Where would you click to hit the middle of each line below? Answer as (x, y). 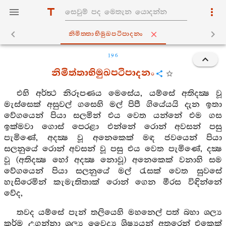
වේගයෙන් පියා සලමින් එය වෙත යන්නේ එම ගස (113, 116)
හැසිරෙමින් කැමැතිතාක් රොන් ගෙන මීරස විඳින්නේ (113, 182)
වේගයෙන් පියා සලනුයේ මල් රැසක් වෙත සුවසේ (113, 171)
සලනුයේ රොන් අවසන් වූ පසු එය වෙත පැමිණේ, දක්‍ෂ (113, 149)
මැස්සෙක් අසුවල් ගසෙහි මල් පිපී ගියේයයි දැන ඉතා (113, 105)
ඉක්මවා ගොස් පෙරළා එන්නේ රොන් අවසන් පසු (113, 127)
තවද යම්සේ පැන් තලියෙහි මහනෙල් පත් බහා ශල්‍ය (119, 213)
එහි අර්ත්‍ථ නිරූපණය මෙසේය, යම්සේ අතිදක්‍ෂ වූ (119, 94)
